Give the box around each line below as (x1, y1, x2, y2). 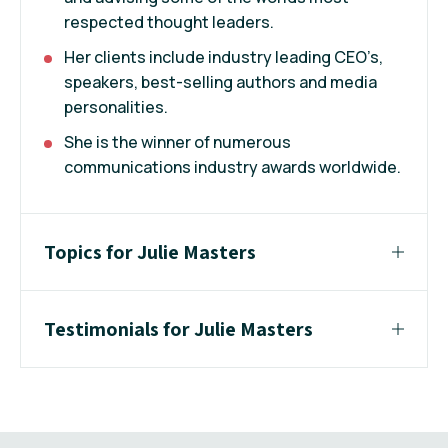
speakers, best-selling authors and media (64, 71, 377, 94)
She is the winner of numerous (64, 131, 291, 154)
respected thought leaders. (64, 11, 274, 34)
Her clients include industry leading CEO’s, (64, 46, 383, 69)
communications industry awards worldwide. (64, 156, 401, 179)
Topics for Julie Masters (44, 239, 256, 266)
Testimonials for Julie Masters (44, 316, 313, 343)
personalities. (64, 96, 168, 119)
